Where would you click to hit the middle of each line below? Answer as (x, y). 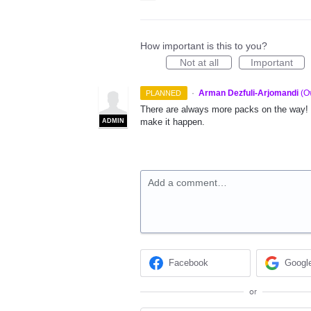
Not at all (199, 62)
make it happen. (173, 121)
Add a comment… (187, 182)
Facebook (189, 263)
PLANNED (164, 93)
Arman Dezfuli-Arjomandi (248, 93)
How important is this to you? (204, 45)
